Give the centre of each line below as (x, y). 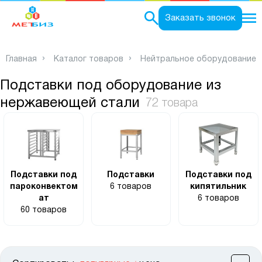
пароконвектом (44, 187)
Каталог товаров (89, 59)
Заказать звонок (200, 18)
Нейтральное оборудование (198, 59)
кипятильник (218, 187)
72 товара (172, 104)
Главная (21, 59)
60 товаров (44, 210)
